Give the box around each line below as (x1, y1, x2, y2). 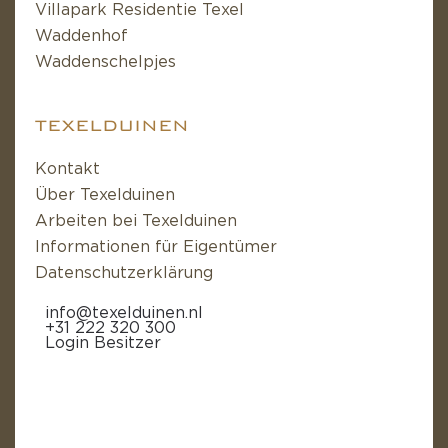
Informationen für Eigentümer (35, 238, 277, 255)
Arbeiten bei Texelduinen (35, 212, 237, 229)
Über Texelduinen (35, 186, 175, 203)
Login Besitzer (45, 334, 161, 351)
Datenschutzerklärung (35, 264, 213, 281)
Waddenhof (35, 27, 128, 44)
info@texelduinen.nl (45, 304, 203, 321)
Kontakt (35, 160, 100, 177)
